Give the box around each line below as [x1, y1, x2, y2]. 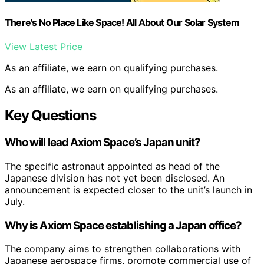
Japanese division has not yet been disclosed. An [5, 171, 225, 184]
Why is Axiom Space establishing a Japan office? [5, 218, 242, 232]
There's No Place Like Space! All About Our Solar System [5, 16, 240, 28]
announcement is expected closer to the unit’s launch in [5, 183, 252, 196]
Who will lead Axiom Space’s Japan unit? [5, 136, 201, 150]
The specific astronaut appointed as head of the [5, 160, 220, 172]
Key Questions [5, 107, 96, 124]
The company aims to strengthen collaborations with [5, 243, 240, 255]
